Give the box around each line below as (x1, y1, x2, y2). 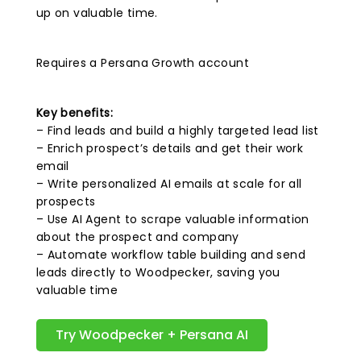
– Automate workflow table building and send (35, 247, 305, 263)
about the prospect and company (35, 229, 239, 245)
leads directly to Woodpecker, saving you (35, 264, 280, 280)
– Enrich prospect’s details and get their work (35, 140, 304, 156)
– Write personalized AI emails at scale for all (35, 176, 302, 192)
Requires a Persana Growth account (35, 55, 249, 71)
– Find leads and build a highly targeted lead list (35, 122, 319, 139)
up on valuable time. (35, 5, 158, 21)
